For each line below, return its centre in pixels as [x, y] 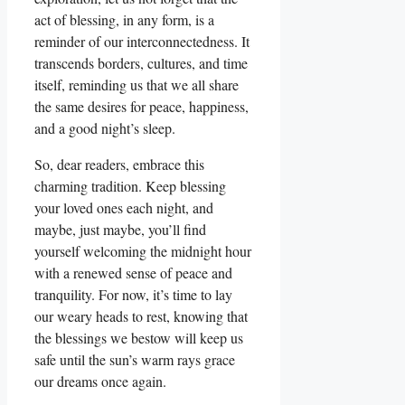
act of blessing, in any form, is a [124, 20]
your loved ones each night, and [124, 208]
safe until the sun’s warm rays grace [135, 360]
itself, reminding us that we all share [137, 85]
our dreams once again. [100, 381]
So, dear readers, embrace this [119, 165]
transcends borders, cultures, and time [141, 63]
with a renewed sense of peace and [133, 273]
